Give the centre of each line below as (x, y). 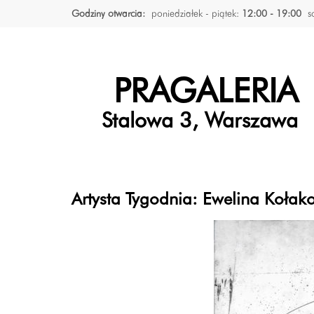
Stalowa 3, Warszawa (199, 122)
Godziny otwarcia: (108, 14)
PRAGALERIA (205, 94)
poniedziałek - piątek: (197, 14)
